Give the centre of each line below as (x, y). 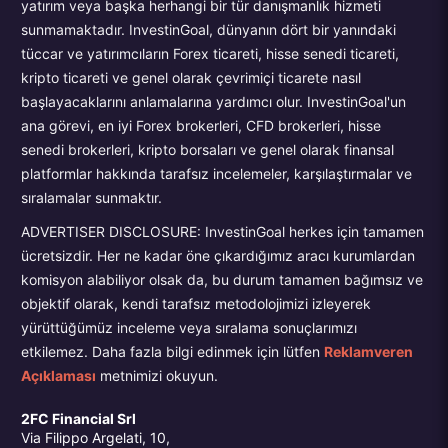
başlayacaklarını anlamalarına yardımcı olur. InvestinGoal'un (214, 102)
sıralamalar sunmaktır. (92, 198)
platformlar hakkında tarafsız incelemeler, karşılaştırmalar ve (217, 174)
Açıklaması (59, 376)
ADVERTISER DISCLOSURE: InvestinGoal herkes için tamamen (223, 232)
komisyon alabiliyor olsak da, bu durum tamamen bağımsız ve (222, 280)
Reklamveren (369, 352)
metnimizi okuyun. (157, 376)
